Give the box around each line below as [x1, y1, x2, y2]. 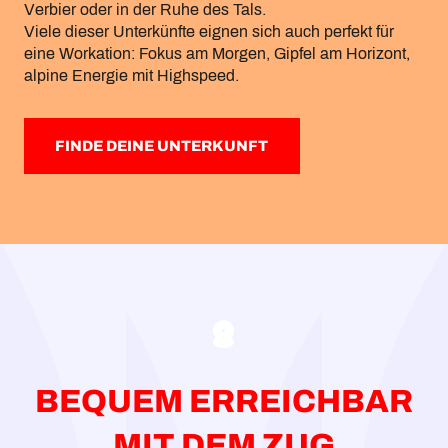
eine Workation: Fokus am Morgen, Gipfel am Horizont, [24, 44, 410, 62]
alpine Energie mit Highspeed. [24, 66, 239, 84]
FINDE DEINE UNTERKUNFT [55, 137, 269, 154]
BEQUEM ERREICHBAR [35, 384, 413, 420]
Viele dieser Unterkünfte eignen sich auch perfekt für [24, 22, 394, 40]
